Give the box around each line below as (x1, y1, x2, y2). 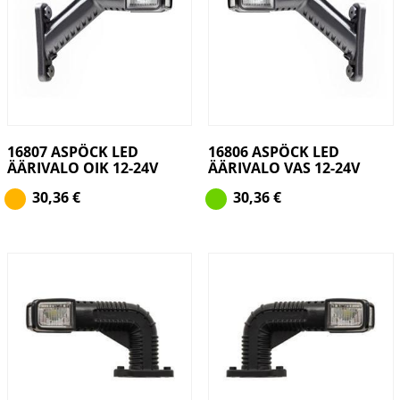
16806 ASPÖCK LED (207, 141, 339, 162)
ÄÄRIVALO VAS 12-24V (207, 157, 360, 178)
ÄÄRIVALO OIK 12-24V (6, 157, 158, 178)
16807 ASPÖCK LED (6, 141, 138, 162)
